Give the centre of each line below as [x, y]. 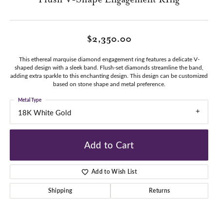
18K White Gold [45, 113]
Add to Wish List [114, 171]
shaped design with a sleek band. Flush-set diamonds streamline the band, [109, 67]
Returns [159, 190]
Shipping [60, 190]
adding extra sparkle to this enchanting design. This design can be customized [109, 76]
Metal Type [30, 100]
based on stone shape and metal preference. [109, 84]
